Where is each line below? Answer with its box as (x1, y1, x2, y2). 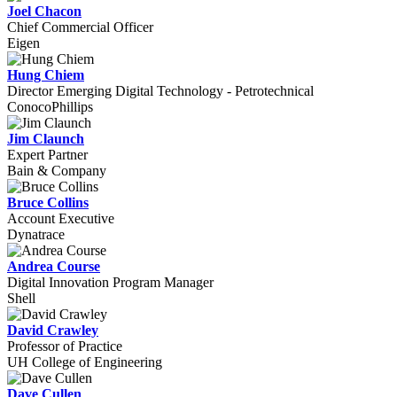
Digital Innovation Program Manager (7, 275, 214, 290)
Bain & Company (7, 163, 106, 178)
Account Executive (7, 211, 114, 226)
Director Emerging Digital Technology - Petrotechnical (7, 83, 314, 98)
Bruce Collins (7, 195, 89, 210)
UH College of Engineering (7, 354, 162, 370)
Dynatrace (7, 227, 65, 242)
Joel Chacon (7, 4, 82, 19)
